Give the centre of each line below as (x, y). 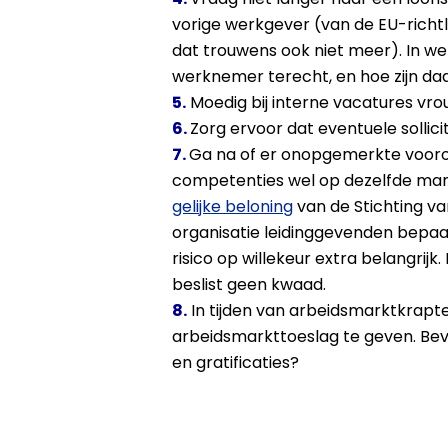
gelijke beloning (232, 206)
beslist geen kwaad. (249, 284)
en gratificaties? (235, 362)
